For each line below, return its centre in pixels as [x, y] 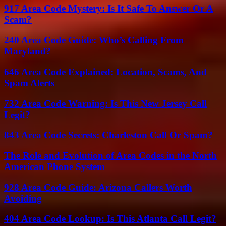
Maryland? [27, 51]
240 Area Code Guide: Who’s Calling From [94, 40]
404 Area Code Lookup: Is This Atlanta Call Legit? [110, 219]
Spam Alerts [29, 83]
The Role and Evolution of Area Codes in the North [110, 156]
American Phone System [54, 167]
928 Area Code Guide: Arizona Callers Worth [98, 187]
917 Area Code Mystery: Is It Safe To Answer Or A [109, 9]
